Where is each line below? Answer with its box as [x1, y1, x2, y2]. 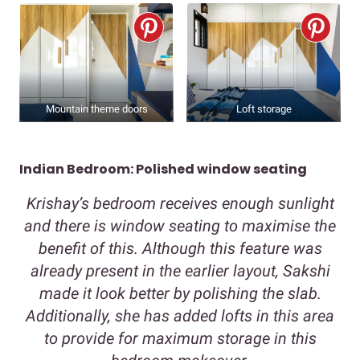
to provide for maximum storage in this [43, 328, 317, 348]
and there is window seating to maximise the [24, 215, 336, 235]
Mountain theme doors [45, 102, 148, 115]
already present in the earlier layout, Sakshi [30, 260, 330, 280]
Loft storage [235, 102, 292, 115]
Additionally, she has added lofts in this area [26, 305, 334, 325]
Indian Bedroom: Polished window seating [19, 159, 307, 178]
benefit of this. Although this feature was [38, 238, 322, 258]
